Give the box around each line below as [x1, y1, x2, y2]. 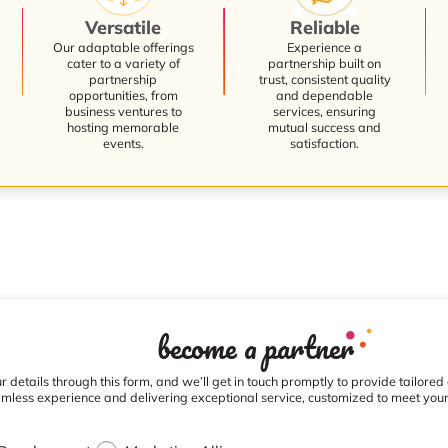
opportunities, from [68, 86, 178, 103]
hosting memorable [67, 118, 180, 135]
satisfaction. [290, 134, 360, 151]
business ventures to [64, 102, 182, 119]
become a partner [157, 323, 355, 373]
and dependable [276, 86, 374, 103]
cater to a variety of [66, 54, 180, 71]
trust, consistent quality [258, 70, 391, 87]
